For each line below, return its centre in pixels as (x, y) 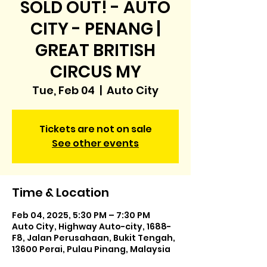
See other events (95, 143)
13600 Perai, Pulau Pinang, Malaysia (91, 249)
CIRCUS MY (95, 72)
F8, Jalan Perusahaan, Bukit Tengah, (94, 238)
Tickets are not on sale (95, 129)
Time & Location (60, 193)
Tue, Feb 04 (63, 90)
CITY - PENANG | (95, 29)
